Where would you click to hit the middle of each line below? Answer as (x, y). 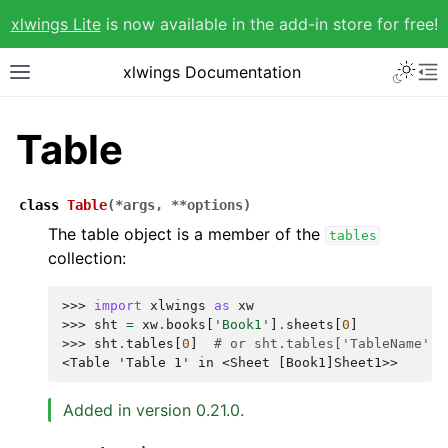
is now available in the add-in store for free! (269, 24)
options (215, 205)
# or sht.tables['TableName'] (326, 343)
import (118, 305)
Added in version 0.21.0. (153, 410)
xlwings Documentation (212, 72)
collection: (87, 258)
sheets (310, 324)
